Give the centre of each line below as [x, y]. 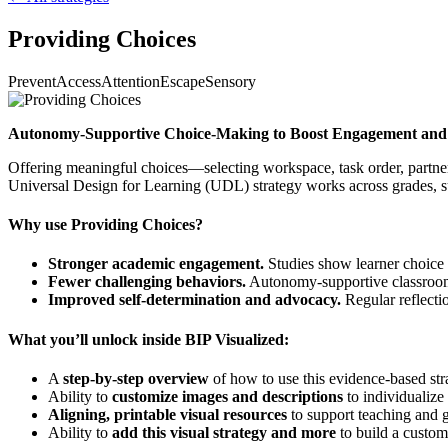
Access [78, 81]
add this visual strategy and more [224, 432]
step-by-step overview [136, 378]
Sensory [230, 81]
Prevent [32, 81]
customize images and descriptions [227, 396]
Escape [182, 81]
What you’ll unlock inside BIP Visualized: [148, 339]
